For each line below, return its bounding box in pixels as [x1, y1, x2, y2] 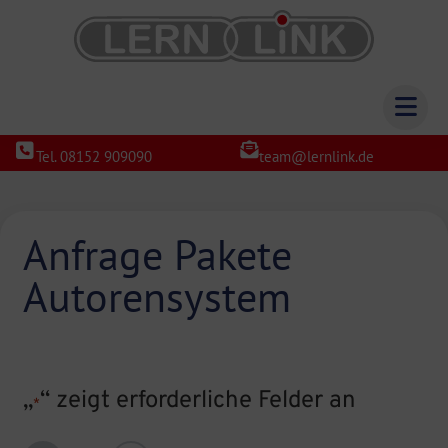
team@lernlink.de [258, 146, 374, 166]
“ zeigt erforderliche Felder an [40, 385, 356, 416]
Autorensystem [23, 269, 291, 325]
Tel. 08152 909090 [35, 146, 152, 166]
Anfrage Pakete [23, 227, 292, 283]
